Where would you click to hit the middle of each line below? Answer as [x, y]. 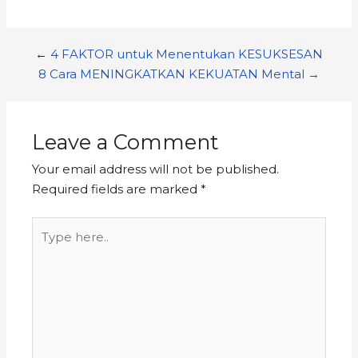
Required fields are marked [117, 189]
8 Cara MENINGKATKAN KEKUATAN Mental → [179, 74]
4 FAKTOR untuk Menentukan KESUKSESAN [187, 54]
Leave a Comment [126, 142]
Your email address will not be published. [156, 169]
